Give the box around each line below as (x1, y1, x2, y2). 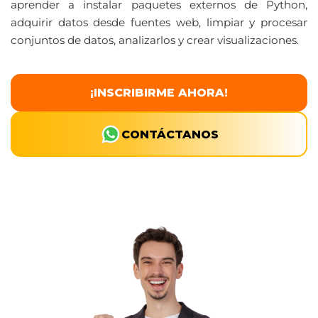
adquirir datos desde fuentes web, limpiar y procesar (11, 16, 307, 29)
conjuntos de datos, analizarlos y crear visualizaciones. (11, 33, 299, 47)
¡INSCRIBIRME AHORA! (90, 86, 228, 99)
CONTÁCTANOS (121, 127, 219, 141)
